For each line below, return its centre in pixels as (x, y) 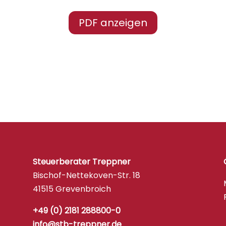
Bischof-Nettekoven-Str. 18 (86, 175)
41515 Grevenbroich (72, 189)
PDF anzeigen (113, 22)
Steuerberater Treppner (81, 161)
